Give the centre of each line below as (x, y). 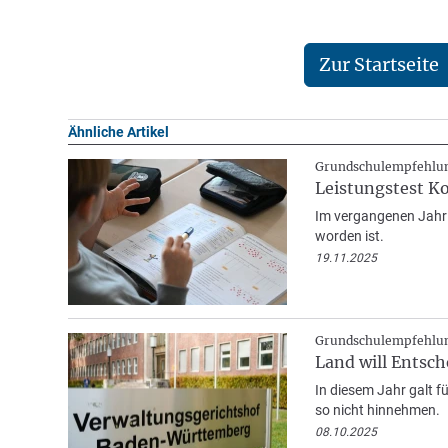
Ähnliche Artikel (118, 132)
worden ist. (349, 236)
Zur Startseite (379, 64)
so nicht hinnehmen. (377, 410)
